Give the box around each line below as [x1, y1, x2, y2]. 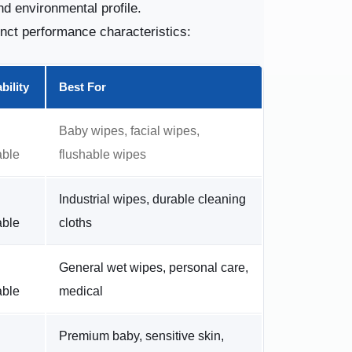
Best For [58, 79, 106, 93]
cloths [58, 215, 92, 229]
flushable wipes [58, 147, 146, 161]
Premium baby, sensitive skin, [58, 328, 224, 343]
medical [58, 284, 103, 298]
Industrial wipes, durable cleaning [58, 192, 246, 206]
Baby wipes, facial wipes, [58, 123, 200, 137]
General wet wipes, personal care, [58, 260, 248, 274]
